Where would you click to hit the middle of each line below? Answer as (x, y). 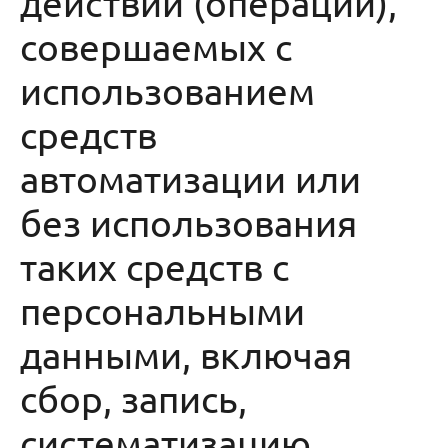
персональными (162, 310)
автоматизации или (190, 178)
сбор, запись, (133, 398)
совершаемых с (156, 46)
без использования (188, 222)
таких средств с (154, 266)
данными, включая (186, 354)
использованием (167, 90)
